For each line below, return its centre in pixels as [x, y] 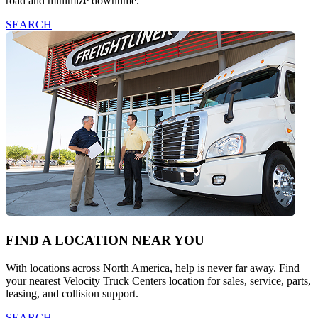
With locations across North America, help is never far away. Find [153, 268]
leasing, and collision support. [72, 293]
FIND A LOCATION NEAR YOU [105, 241]
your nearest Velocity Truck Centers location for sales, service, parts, [158, 280]
